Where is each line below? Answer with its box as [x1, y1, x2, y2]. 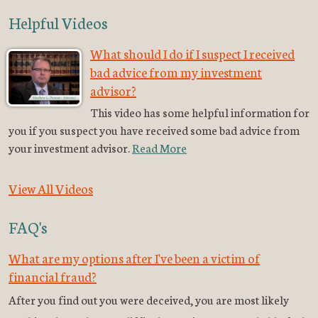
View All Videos [9, 179, 93, 198]
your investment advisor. [9, 139, 132, 156]
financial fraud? [9, 267, 97, 286]
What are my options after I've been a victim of [9, 248, 260, 268]
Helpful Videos [9, 11, 108, 34]
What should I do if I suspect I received [90, 44, 295, 63]
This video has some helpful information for [90, 104, 309, 121]
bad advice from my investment [90, 62, 262, 82]
